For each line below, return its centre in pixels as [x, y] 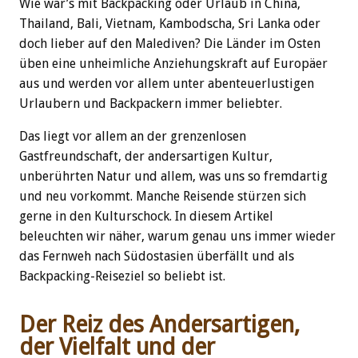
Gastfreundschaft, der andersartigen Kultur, [146, 156]
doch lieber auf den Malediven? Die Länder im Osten [170, 43]
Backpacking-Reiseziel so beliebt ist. [122, 276]
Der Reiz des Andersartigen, [159, 325]
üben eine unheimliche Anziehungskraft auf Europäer [173, 63]
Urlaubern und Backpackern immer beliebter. [151, 103]
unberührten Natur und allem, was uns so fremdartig [173, 176]
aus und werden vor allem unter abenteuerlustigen [167, 83]
